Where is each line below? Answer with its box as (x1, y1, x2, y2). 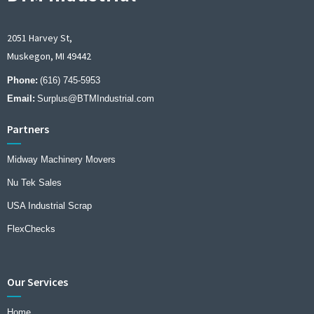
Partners (6, 122, 49, 137)
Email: (6, 93, 35, 104)
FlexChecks (6, 224, 55, 235)
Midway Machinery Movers (6, 154, 116, 165)
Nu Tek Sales (6, 177, 62, 189)
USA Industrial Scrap (6, 200, 92, 212)
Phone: (6, 74, 38, 86)
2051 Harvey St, (6, 31, 72, 44)
